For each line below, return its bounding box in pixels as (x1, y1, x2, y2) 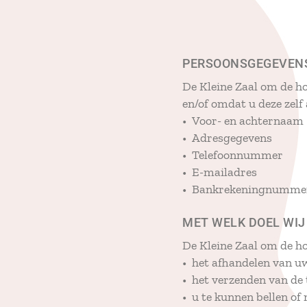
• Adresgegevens (182, 130, 272, 145)
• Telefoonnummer (182, 147, 283, 162)
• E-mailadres (182, 164, 257, 180)
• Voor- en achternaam (182, 112, 304, 128)
